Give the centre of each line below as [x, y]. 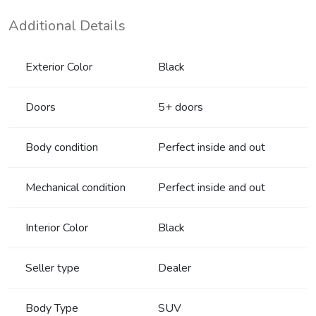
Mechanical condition [75, 187]
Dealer [175, 268]
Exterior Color [59, 67]
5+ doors [181, 107]
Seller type [53, 268]
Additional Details [67, 25]
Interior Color [57, 227]
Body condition [62, 147]
